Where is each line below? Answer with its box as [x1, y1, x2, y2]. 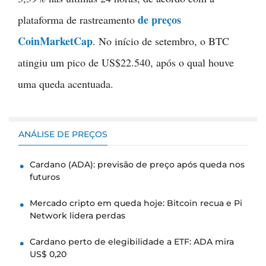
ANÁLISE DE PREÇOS [18, 128, 107, 140]
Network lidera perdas [30, 210, 125, 221]
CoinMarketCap [18, 33, 93, 49]
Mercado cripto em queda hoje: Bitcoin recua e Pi [30, 197, 242, 208]
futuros [30, 171, 60, 182]
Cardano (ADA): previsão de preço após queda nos [30, 159, 245, 170]
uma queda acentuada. [18, 76, 113, 91]
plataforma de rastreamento [18, 12, 138, 27]
